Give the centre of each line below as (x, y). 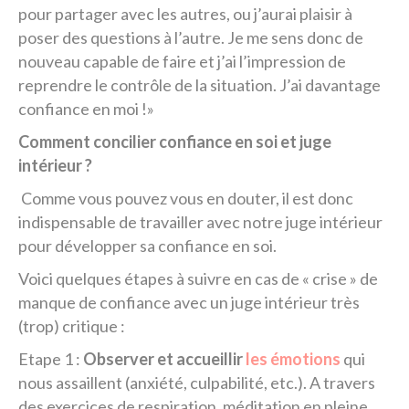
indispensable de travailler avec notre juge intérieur (200, 222)
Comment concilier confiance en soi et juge (175, 142)
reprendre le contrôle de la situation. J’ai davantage (199, 85)
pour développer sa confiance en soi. (147, 246)
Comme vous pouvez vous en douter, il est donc (186, 198)
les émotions (293, 359)
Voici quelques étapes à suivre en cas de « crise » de (198, 278)
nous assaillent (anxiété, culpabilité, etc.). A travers (197, 383)
